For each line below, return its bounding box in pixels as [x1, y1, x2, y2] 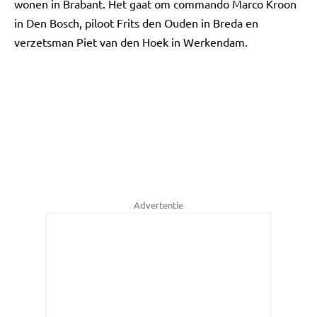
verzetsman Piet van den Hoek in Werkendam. [14, 35, 248, 49]
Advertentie [134, 199, 183, 211]
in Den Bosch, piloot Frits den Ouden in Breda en [14, 16, 258, 30]
